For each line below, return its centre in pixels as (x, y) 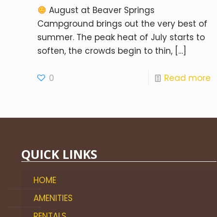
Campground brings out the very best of (122, 24)
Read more (188, 78)
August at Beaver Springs (100, 10)
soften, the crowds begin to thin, (105, 51)
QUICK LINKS (59, 154)
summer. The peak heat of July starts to (121, 38)
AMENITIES (53, 198)
